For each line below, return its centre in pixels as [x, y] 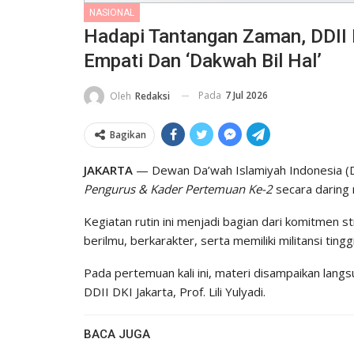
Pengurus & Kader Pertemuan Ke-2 [178, 188]
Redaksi [153, 96]
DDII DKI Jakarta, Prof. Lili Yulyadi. [175, 291]
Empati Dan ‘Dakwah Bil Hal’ [203, 60]
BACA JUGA [117, 334]
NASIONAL [112, 12]
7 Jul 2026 [247, 95]
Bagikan [128, 134]
